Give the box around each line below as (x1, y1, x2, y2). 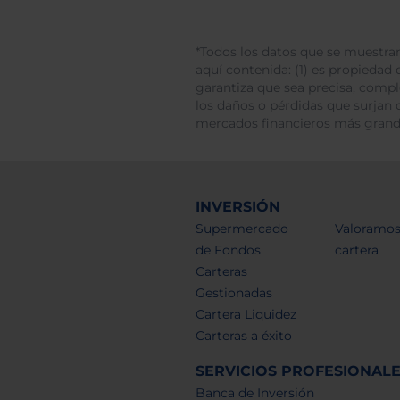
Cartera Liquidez (195, 306, 296, 321)
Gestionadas (195, 285, 272, 300)
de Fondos (195, 242, 261, 257)
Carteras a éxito (195, 328, 292, 343)
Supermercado (195, 221, 288, 236)
